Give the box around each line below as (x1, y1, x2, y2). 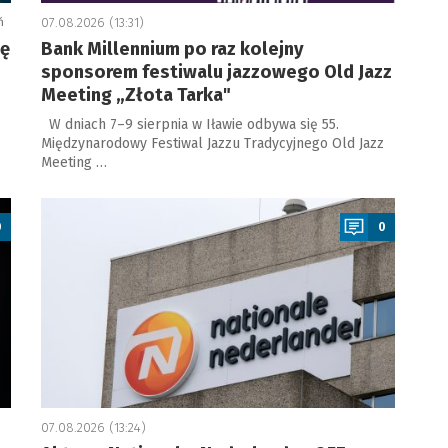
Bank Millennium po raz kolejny (40, 38, 304, 60)
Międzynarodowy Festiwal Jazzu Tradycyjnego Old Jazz (40, 135, 384, 152)
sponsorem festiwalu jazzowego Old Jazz (40, 61, 392, 83)
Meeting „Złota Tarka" (40, 84, 231, 106)
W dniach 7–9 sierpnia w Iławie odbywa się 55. (40, 116, 339, 133)
